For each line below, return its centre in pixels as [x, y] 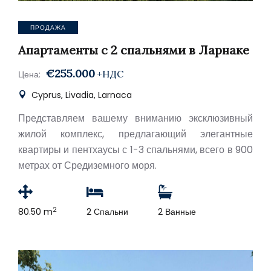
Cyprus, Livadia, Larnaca [80, 95]
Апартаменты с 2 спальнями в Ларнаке [134, 50]
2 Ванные [177, 212]
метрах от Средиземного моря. [87, 165]
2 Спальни [107, 212]
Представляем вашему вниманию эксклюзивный [135, 118]
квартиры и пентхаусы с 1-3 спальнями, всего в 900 [135, 150]
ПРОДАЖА [48, 28]
